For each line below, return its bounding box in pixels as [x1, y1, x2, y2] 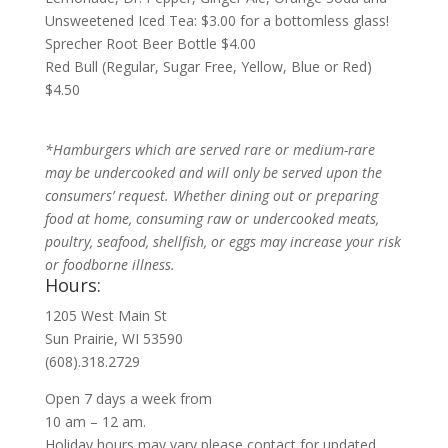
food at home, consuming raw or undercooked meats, [44, 209, 379, 228]
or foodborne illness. [44, 255, 175, 274]
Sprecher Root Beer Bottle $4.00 [44, 34, 256, 53]
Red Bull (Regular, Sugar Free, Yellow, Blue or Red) [44, 57, 372, 76]
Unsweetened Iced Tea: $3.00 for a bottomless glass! [44, 11, 389, 30]
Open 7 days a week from [44, 389, 212, 408]
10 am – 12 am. [44, 412, 146, 431]
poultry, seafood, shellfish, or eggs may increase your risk [44, 232, 401, 251]
